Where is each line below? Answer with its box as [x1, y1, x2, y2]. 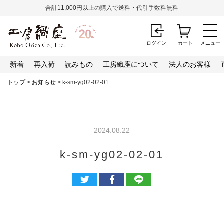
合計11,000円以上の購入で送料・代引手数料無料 [45, 4, 178, 11]
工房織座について [103, 60, 159, 68]
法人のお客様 [169, 60, 211, 68]
